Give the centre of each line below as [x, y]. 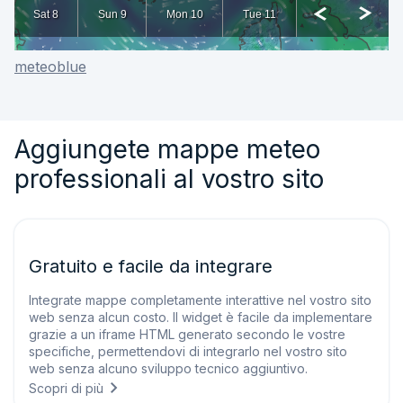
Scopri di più [66, 388]
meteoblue [50, 67]
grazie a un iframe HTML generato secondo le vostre [187, 334]
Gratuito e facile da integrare [151, 266]
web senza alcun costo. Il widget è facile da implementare [201, 317]
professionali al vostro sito [169, 179]
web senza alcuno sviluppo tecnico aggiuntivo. [168, 368]
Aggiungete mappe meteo [167, 149]
